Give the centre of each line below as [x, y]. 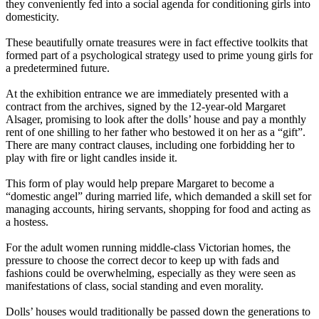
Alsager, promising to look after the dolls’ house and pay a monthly [156, 120]
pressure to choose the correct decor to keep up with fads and [142, 261]
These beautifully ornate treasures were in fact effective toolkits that [157, 43]
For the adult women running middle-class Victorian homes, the [148, 248]
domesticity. [32, 17]
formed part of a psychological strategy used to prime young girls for [159, 56]
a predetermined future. [58, 68]
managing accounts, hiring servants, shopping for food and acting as [158, 209]
